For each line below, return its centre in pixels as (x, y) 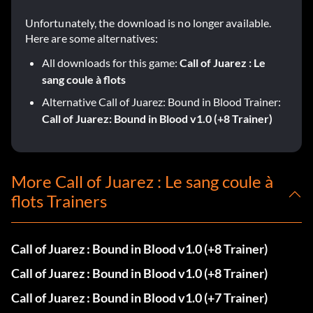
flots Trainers (59, 201)
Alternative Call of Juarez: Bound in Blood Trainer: (161, 102)
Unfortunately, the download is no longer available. (148, 23)
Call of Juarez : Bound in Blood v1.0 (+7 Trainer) (139, 298)
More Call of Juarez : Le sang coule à (142, 182)
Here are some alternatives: (92, 38)
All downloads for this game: (111, 63)
